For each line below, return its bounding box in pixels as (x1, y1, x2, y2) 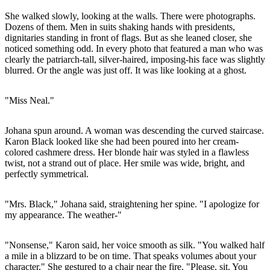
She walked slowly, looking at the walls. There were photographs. (5, 10, 256, 21)
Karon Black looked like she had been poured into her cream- (5, 136, 239, 146)
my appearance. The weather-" (5, 209, 122, 220)
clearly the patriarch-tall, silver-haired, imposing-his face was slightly (5, 54, 265, 64)
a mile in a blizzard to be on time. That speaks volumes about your (5, 250, 256, 261)
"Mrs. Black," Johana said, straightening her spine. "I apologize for (5, 198, 259, 209)
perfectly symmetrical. (5, 168, 89, 179)
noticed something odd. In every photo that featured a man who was (5, 43, 263, 54)
